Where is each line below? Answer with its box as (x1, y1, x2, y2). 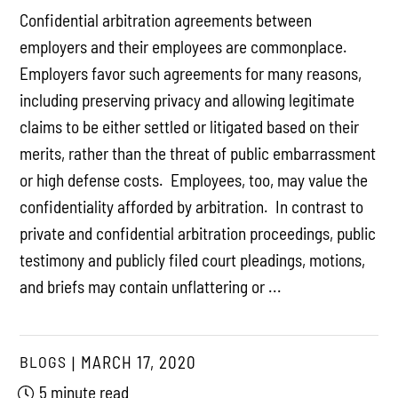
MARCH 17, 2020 (81, 352, 197, 373)
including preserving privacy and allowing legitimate (20, 89, 355, 110)
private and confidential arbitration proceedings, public (20, 222, 377, 243)
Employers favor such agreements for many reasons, (20, 62, 362, 84)
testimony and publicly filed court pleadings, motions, (20, 249, 366, 270)
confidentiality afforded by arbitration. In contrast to (20, 195, 364, 217)
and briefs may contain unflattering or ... (20, 275, 283, 297)
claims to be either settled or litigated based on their (20, 115, 360, 137)
